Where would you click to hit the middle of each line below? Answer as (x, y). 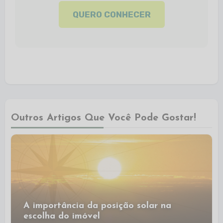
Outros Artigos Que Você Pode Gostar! (104, 118)
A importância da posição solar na (98, 206)
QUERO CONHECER (111, 14)
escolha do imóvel (62, 216)
